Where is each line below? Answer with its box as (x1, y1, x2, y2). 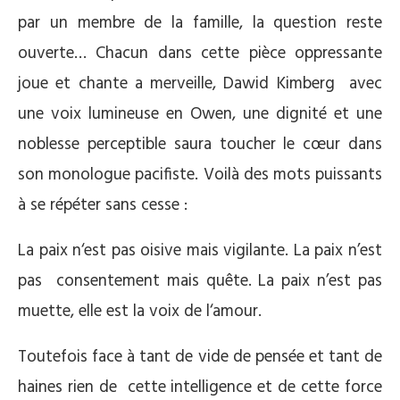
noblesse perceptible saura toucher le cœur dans (18, 131, 382, 158)
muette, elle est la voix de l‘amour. (18, 298, 262, 325)
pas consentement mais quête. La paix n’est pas (18, 268, 382, 295)
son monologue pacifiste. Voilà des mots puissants (18, 162, 382, 188)
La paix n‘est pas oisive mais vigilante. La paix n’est (18, 237, 382, 264)
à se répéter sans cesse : (18, 192, 187, 219)
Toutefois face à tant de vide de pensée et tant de (18, 344, 382, 371)
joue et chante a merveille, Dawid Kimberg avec (18, 71, 382, 97)
